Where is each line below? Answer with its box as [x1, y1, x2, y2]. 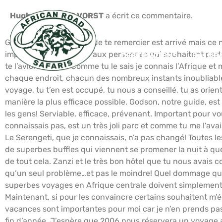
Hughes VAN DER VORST [10, 11, 104, 20]
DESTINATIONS [120, 51, 177, 61]
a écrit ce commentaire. [104, 11, 193, 20]
